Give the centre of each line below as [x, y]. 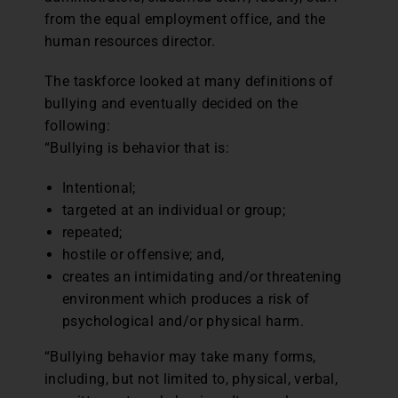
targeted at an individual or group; [174, 210]
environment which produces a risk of [186, 299]
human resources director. [130, 41]
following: [78, 126]
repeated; [92, 232]
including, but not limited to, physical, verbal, [191, 379]
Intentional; [99, 188]
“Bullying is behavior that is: [137, 148]
